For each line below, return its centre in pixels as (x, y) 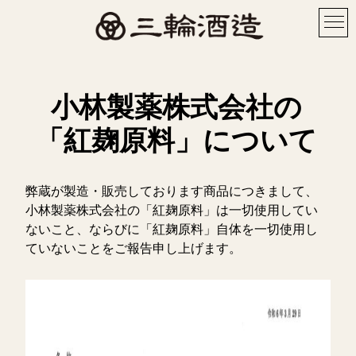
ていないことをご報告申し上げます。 (134, 248)
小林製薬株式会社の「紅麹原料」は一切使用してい (172, 210)
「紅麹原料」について (177, 141)
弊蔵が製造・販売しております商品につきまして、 (172, 191)
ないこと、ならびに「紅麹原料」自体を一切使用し (172, 229)
